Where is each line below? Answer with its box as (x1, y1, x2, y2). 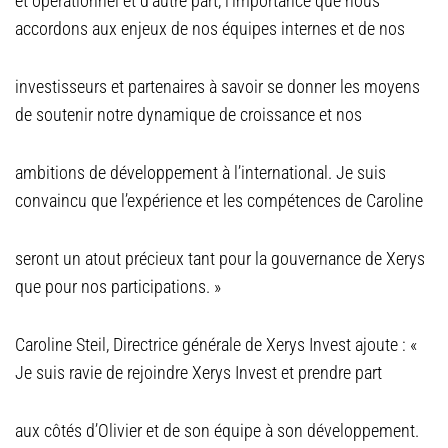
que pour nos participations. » (15, 276, 221, 297)
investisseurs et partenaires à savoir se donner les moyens (15, 76, 420, 97)
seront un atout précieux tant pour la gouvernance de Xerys (15, 248, 425, 269)
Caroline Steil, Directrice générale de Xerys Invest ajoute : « (15, 334, 417, 355)
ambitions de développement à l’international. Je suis (15, 162, 386, 183)
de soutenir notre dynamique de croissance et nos (15, 104, 362, 125)
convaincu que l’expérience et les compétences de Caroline (15, 190, 423, 211)
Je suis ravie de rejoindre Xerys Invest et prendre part (15, 362, 382, 383)
